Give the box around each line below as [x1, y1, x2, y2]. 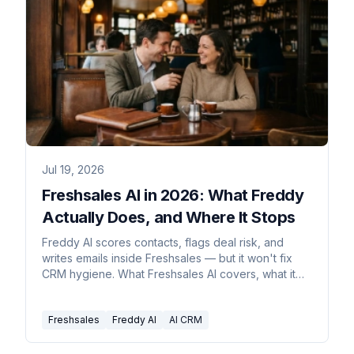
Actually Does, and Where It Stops [42, 208, 296, 228]
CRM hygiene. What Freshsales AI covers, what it [42, 267, 296, 281]
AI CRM [169, 314, 202, 326]
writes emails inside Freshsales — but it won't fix [42, 251, 292, 265]
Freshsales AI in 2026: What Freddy [42, 186, 303, 205]
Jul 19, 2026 [42, 163, 104, 177]
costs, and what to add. [42, 283, 163, 297]
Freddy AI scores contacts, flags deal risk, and [42, 235, 284, 250]
